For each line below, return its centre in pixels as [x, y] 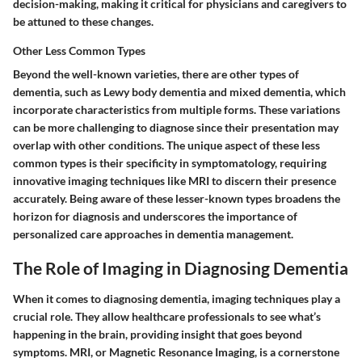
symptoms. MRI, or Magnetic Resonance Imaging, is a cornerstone [176, 351]
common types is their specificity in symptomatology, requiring [170, 163]
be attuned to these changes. [83, 22]
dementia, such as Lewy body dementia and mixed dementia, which [179, 92]
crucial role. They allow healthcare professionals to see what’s [167, 316]
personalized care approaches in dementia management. [153, 234]
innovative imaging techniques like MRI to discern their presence [175, 181]
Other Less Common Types [79, 51]
